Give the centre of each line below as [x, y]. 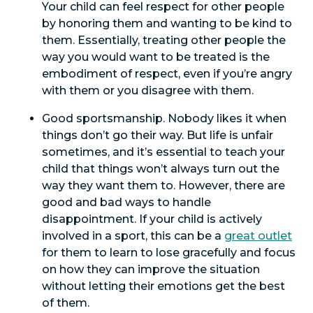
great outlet [258, 236]
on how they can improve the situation [151, 269]
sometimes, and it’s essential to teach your [163, 152]
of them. [66, 303]
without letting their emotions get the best [163, 286]
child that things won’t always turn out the [161, 169]
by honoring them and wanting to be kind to [167, 23]
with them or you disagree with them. [148, 90]
